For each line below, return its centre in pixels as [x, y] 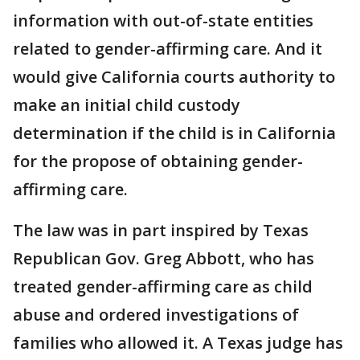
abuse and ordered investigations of [156, 315]
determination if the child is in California [174, 133]
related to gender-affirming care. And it [168, 49]
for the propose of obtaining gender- [158, 161]
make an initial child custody [127, 105]
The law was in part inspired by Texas [161, 230]
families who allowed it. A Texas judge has [178, 343]
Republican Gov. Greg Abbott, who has [164, 258]
